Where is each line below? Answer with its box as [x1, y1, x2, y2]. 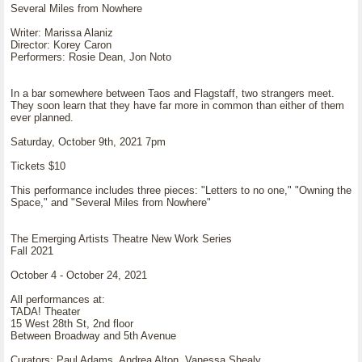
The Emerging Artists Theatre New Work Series [11, 233, 238, 245]
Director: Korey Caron [11, 39, 112, 51]
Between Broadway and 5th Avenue [11, 330, 176, 342]
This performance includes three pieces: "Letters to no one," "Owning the [11, 184, 351, 196]
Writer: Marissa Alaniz [11, 27, 113, 39]
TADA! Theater [11, 305, 80, 318]
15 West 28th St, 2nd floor [11, 318, 133, 330]
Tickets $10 [11, 160, 65, 172]
